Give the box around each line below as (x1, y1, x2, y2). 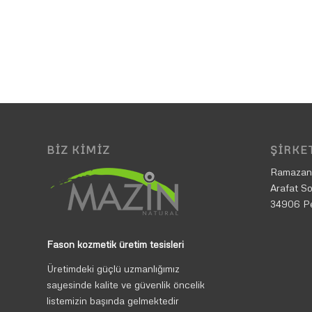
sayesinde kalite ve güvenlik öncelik (47, 279, 205, 291)
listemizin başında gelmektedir (47, 295, 179, 307)
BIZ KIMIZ (47, 142, 110, 156)
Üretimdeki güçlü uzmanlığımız (47, 263, 180, 275)
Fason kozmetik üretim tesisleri (47, 238, 184, 251)
